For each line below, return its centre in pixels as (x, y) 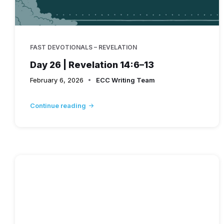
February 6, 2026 (57, 80)
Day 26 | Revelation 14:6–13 (92, 64)
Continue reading (58, 105)
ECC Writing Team (125, 80)
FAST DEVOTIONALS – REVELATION (83, 47)
